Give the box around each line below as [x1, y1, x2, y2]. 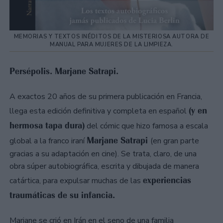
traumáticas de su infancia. [9, 190, 115, 201]
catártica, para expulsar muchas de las [9, 175, 143, 187]
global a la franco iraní [9, 135, 87, 147]
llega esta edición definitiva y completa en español [9, 106, 189, 117]
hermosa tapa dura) [9, 120, 85, 131]
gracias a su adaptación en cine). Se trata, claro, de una [9, 148, 197, 160]
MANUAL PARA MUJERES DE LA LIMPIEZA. [50, 40, 173, 48]
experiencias [143, 175, 191, 186]
